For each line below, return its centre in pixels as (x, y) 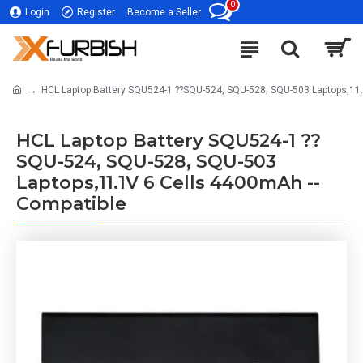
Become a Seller (164, 12)
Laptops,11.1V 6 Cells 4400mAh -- (168, 183)
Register (96, 12)
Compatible (71, 204)
